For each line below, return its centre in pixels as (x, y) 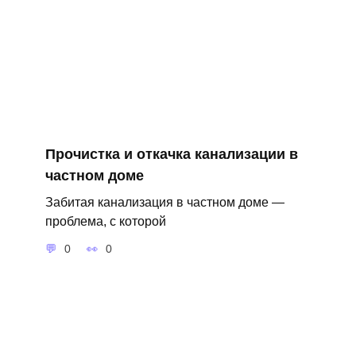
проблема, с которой (105, 221)
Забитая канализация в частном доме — (164, 201)
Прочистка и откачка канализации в (171, 154)
